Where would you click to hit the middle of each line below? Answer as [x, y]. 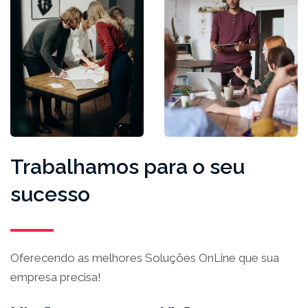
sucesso [50, 194]
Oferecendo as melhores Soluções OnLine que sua [145, 257]
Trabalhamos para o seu [128, 166]
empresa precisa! [56, 277]
